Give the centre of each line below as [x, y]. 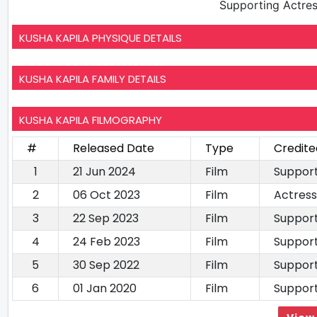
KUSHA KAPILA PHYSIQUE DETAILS [100, 38]
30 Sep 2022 [106, 265]
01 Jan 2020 [105, 288]
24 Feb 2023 [106, 241]
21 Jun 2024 [104, 171]
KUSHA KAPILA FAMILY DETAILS [93, 79]
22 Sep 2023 [106, 218]
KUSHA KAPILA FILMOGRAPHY [91, 120]
